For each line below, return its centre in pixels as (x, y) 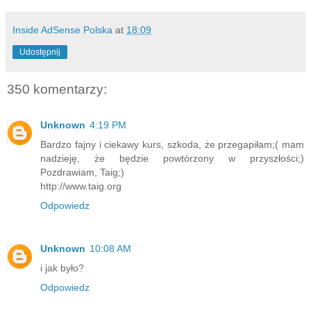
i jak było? (62, 268)
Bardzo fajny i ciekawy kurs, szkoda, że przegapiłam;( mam (172, 145)
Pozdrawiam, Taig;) (82, 173)
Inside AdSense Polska (62, 30)
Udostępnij (40, 52)
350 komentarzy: (57, 89)
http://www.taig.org (81, 186)
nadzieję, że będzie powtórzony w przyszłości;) (172, 159)
